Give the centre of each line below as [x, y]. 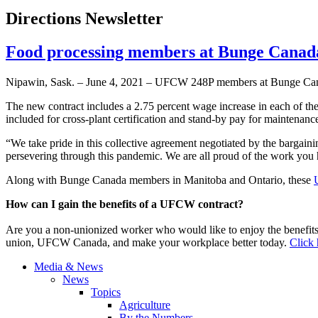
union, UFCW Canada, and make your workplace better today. [148, 243]
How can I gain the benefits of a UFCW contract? [125, 204]
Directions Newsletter [84, 19]
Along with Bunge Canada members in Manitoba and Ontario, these [160, 180]
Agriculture [145, 305]
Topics [106, 292]
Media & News [68, 267]
